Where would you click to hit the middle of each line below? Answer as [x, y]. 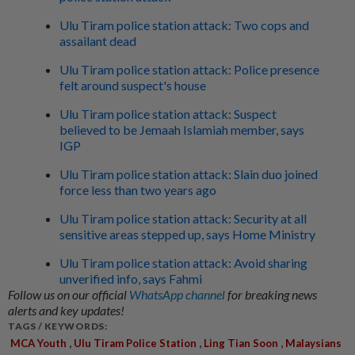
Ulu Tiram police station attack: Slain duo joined [189, 174]
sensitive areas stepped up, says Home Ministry [187, 234]
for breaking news [272, 294]
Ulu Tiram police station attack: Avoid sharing [183, 262]
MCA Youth [37, 343]
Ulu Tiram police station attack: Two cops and [184, 25]
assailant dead [98, 40]
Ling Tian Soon [241, 343]
